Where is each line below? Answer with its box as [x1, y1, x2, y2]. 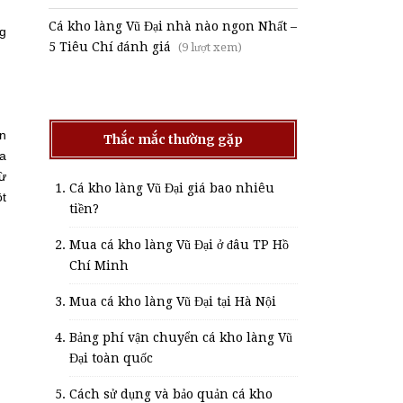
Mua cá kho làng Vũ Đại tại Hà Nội [68, 293, 276, 309]
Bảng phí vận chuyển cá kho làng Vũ [68, 329, 292, 345]
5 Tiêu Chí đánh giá [48, 39, 171, 54]
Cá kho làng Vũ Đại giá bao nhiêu [68, 180, 274, 195]
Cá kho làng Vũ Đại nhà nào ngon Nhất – [48, 18, 297, 33]
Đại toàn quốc [68, 350, 153, 365]
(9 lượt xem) [175, 40, 242, 54]
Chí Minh [68, 257, 129, 273]
